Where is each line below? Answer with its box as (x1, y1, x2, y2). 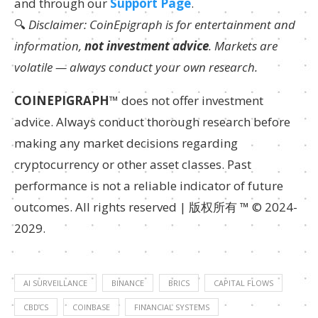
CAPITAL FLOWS (214, 278, 273, 288)
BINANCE (111, 278, 144, 288)
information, (14, 38, 84, 54)
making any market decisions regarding (14, 135, 238, 151)
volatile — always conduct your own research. (14, 59, 258, 75)
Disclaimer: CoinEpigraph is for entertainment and (28, 16, 295, 33)
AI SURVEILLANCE (23, 278, 87, 288)
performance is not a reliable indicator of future (14, 177, 283, 194)
